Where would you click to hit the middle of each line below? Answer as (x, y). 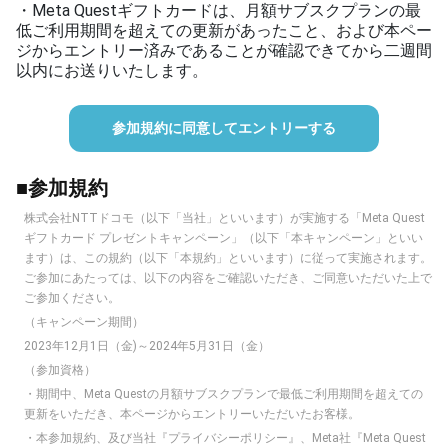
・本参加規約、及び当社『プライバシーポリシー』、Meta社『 (193, 437)
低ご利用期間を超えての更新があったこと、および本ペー (224, 30)
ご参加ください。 (72, 297)
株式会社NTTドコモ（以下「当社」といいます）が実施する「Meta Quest (224, 217)
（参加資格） (60, 369)
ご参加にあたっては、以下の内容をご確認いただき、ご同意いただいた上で (228, 277)
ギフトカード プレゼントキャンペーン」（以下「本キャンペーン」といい (223, 237)
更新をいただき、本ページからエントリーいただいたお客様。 (192, 413)
